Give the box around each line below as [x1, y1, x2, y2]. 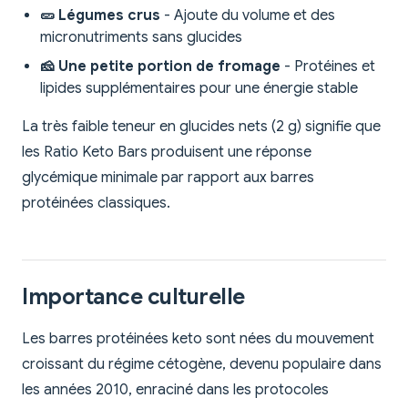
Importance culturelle [22, 283, 245, 311]
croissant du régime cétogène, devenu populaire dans [22, 355, 382, 374]
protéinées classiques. [22, 194, 170, 213]
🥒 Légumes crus [40, 6, 160, 25]
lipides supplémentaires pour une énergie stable [40, 79, 358, 98]
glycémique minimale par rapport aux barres [22, 168, 314, 188]
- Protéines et [280, 57, 375, 76]
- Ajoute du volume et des [160, 6, 335, 25]
